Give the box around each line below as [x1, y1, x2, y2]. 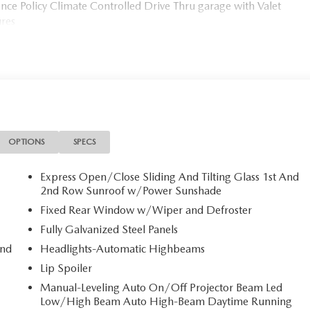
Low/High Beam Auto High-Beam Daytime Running [40, 294, 293, 308]
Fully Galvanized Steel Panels [40, 222, 179, 236]
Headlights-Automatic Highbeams [40, 241, 206, 255]
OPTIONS [8, 136, 45, 147]
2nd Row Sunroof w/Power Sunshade [40, 183, 222, 197]
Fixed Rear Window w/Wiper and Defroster [40, 203, 253, 217]
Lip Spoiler [40, 261, 93, 275]
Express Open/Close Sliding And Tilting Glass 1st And [40, 170, 300, 183]
